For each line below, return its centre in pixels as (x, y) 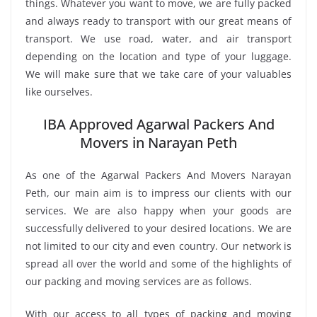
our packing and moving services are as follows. (139, 281)
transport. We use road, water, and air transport (158, 38)
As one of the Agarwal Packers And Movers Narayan (158, 175)
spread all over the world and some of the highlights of (158, 263)
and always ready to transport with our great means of (158, 21)
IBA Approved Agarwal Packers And (158, 124)
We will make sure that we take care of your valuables (158, 74)
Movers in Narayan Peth (158, 142)
